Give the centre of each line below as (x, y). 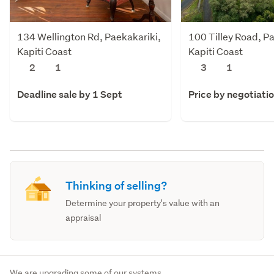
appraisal (83, 217)
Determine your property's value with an (143, 203)
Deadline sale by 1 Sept (70, 94)
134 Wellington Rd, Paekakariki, (89, 36)
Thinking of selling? (117, 185)
